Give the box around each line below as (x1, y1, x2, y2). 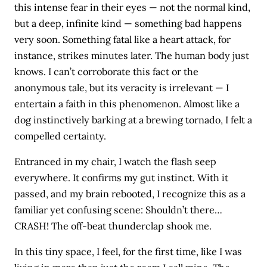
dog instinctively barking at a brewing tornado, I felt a (14, 114, 253, 126)
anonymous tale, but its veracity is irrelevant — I (14, 82, 229, 94)
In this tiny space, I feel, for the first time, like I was (14, 246, 243, 258)
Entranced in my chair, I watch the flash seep (14, 156, 217, 168)
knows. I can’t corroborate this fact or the (14, 66, 199, 77)
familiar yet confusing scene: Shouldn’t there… (14, 204, 223, 216)
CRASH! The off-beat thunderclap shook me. (14, 220, 212, 232)
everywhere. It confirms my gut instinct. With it (14, 172, 229, 184)
